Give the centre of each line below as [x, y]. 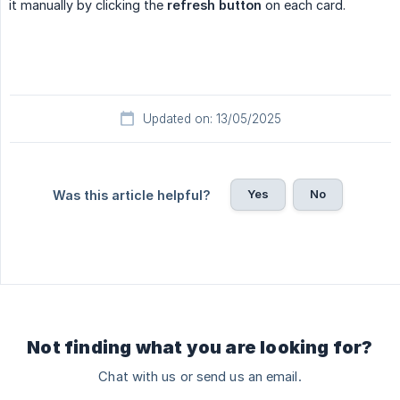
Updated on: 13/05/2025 [212, 119]
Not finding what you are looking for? [200, 348]
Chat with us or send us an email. [200, 377]
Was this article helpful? [131, 196]
